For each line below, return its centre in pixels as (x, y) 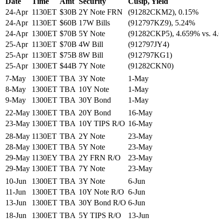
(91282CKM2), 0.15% (163, 12)
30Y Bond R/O (102, 202)
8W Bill (91, 55)
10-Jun (16, 181)
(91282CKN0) (151, 66)
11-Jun (16, 192)
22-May (18, 112)
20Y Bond (95, 112)
